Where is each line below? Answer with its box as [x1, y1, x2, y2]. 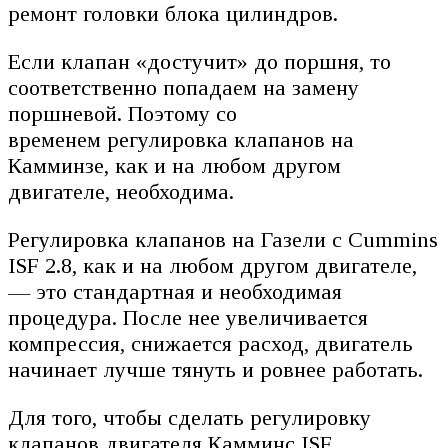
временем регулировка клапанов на [8, 127, 354, 152]
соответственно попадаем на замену [8, 75, 359, 100]
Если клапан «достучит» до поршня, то [8, 49, 391, 74]
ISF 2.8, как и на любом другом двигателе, [8, 253, 417, 278]
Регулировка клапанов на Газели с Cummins [8, 227, 438, 252]
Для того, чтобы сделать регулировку [8, 405, 371, 430]
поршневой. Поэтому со [8, 101, 237, 126]
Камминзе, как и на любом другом [8, 153, 341, 178]
